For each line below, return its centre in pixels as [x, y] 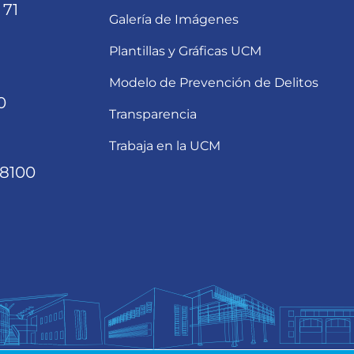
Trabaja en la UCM [165, 145]
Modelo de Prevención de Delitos [214, 82]
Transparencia [153, 114]
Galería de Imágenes [174, 19]
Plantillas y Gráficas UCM [186, 51]
